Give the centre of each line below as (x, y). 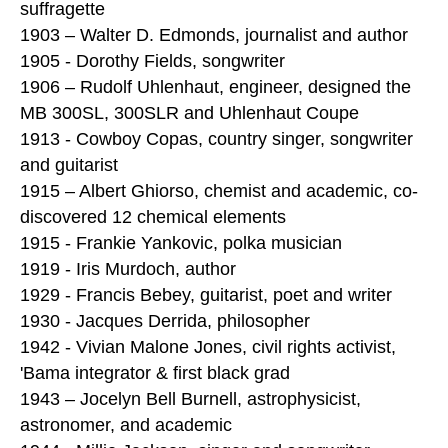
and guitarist (69, 165)
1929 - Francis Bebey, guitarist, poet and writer (206, 295)
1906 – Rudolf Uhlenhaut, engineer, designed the (215, 87)
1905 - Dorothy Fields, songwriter (152, 61)
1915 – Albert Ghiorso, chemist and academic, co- (219, 191)
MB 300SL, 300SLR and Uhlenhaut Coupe (189, 113)
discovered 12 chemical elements (153, 217)
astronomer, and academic (126, 425)
